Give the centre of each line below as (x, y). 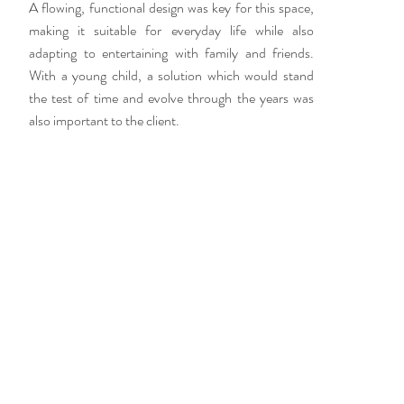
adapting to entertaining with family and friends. (171, 53)
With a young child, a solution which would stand (171, 75)
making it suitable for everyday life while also (171, 30)
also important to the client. (104, 120)
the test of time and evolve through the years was (171, 98)
